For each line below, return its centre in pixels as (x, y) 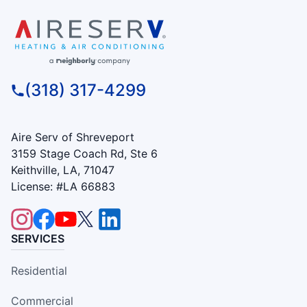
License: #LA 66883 (63, 186)
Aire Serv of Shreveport (73, 137)
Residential (39, 270)
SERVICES (38, 238)
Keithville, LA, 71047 (63, 170)
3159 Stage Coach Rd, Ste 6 (84, 153)
